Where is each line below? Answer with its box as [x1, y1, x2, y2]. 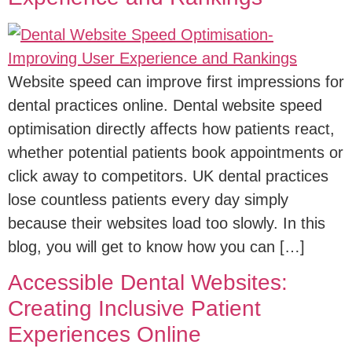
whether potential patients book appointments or [8, 144, 343, 161]
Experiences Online [8, 322, 201, 347]
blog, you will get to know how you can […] [8, 238, 305, 255]
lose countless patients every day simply [8, 191, 288, 208]
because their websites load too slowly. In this [8, 214, 325, 232]
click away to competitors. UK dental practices [8, 167, 328, 185]
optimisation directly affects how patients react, [8, 120, 335, 137]
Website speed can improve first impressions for [8, 73, 344, 90]
